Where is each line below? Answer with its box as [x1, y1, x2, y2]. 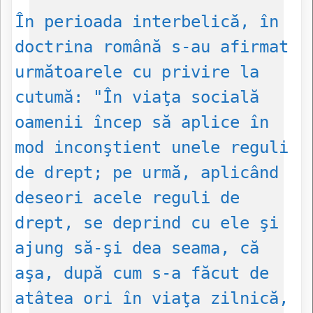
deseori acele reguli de [15, 188, 240, 208]
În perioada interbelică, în [15, 12, 279, 32]
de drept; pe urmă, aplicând [15, 163, 279, 183]
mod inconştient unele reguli [15, 138, 289, 158]
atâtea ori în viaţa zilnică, [15, 289, 289, 309]
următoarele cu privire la [15, 62, 259, 82]
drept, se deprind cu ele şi [15, 213, 279, 233]
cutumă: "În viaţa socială [15, 87, 259, 108]
